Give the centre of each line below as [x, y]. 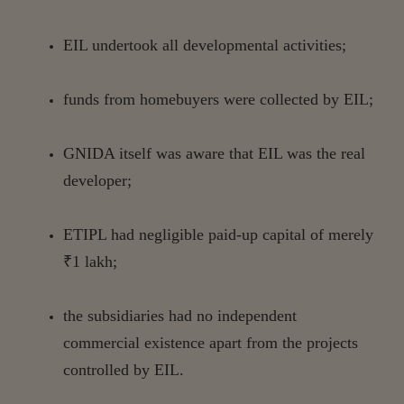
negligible [171, 234]
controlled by [109, 369]
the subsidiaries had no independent [180, 315]
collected [289, 99]
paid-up [233, 234]
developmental [231, 45]
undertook [125, 45]
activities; [315, 45]
